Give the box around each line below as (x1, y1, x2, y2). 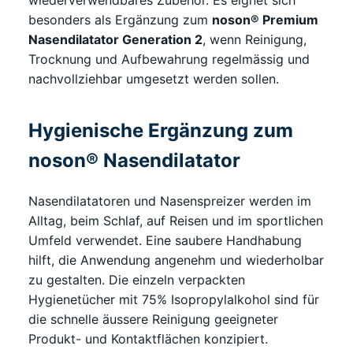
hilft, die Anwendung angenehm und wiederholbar (28, 251, 324, 268)
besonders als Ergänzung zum (28, 11, 212, 28)
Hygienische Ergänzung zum (28, 118, 293, 142)
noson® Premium (212, 11, 318, 28)
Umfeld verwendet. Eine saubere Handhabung (28, 232, 302, 248)
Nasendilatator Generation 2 (28, 31, 203, 47)
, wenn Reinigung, (203, 31, 307, 47)
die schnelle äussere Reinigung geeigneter (28, 310, 278, 327)
